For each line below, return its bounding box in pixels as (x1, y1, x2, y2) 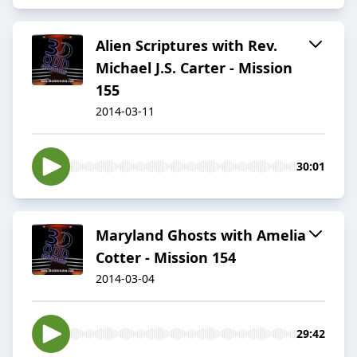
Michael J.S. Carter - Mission (96, 58, 292, 78)
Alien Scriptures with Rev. (96, 36, 277, 56)
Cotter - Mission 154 (96, 248, 236, 268)
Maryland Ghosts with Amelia (96, 226, 306, 245)
